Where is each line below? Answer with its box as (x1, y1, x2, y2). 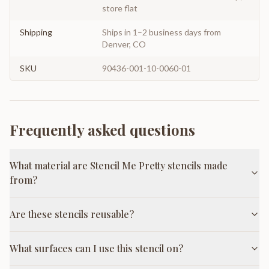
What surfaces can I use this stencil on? (10, 241, 183, 255)
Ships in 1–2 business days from (102, 26, 221, 37)
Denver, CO (102, 38, 146, 49)
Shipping (20, 26, 52, 37)
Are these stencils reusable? (10, 207, 134, 220)
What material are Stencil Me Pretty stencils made (10, 159, 228, 172)
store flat (102, 2, 138, 13)
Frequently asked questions (10, 119, 195, 139)
